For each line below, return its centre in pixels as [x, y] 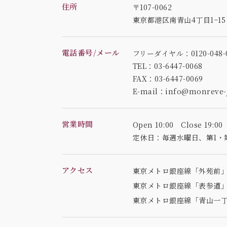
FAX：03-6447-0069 [168, 79]
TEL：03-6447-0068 [168, 66]
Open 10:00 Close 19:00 [178, 125]
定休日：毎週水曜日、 [169, 138]
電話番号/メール [91, 53]
